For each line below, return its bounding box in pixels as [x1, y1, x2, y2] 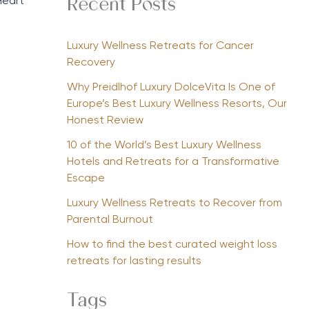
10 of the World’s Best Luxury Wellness [66, 140, 261, 152]
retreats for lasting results [66, 256, 201, 268]
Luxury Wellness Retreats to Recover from [66, 198, 282, 210]
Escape [66, 173, 108, 185]
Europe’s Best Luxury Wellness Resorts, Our [66, 99, 287, 110]
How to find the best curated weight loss [66, 239, 277, 251]
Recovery [66, 57, 118, 69]
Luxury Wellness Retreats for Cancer [66, 41, 254, 52]
